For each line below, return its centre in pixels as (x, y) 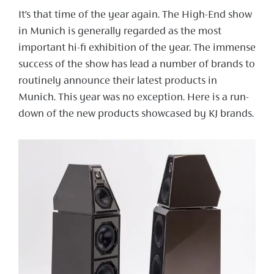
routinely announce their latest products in (118, 82)
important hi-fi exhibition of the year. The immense (137, 49)
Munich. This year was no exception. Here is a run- (134, 98)
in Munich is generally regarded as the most (120, 32)
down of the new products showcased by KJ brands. (136, 115)
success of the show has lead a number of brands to (137, 65)
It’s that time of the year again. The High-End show (135, 16)
